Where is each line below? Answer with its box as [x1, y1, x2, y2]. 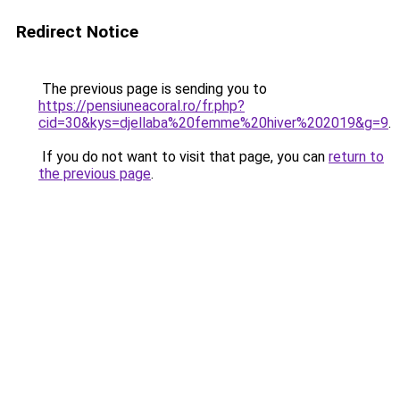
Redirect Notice [16, 21, 138, 42]
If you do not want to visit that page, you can [38, 148, 329, 165]
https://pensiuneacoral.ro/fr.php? [38, 97, 245, 114]
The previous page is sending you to [38, 80, 267, 97]
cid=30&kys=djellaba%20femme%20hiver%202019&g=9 [38, 114, 388, 131]
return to [329, 148, 384, 165]
